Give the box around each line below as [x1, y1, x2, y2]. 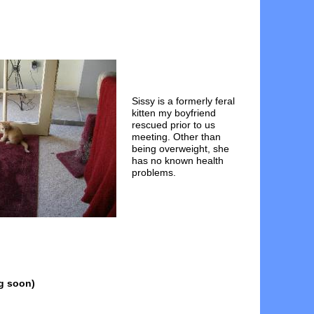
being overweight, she [132, 143, 229, 154]
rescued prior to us [132, 119, 215, 130]
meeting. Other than [132, 131, 226, 142]
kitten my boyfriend [132, 107, 216, 118]
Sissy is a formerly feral [132, 95, 235, 107]
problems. [132, 167, 176, 178]
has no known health [132, 155, 224, 166]
